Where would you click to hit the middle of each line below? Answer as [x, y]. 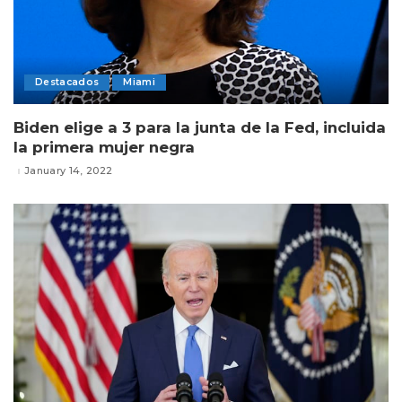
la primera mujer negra [104, 147]
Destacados [67, 82]
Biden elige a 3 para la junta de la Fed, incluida [200, 127]
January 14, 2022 [69, 171]
